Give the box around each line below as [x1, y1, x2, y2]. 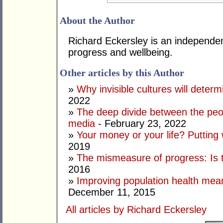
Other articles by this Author [60, 67, 184, 79]
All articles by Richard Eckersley [66, 204, 207, 216]
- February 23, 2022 [95, 118, 186, 129]
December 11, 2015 [68, 187, 155, 198]
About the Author [60, 15, 135, 26]
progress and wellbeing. [68, 47, 173, 58]
